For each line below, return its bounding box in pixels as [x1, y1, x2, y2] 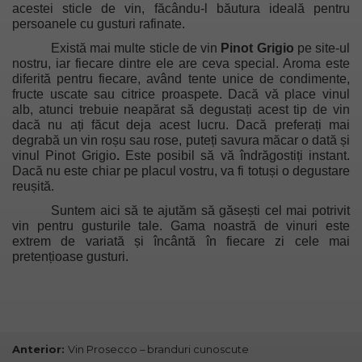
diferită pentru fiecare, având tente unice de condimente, [12, 71, 350, 86]
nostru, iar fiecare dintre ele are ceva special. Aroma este [12, 56, 350, 70]
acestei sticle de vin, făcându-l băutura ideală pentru [12, 2, 350, 16]
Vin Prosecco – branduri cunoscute [68, 342, 249, 356]
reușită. [12, 179, 57, 193]
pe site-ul [293, 40, 351, 55]
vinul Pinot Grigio [12, 148, 116, 162]
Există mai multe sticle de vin [51, 40, 221, 55]
